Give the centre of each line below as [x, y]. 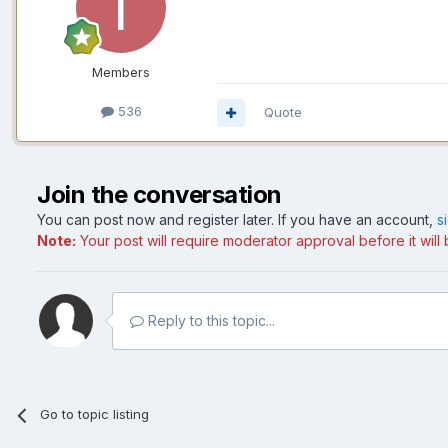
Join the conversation [159, 195]
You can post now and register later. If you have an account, [237, 220]
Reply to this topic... [209, 321]
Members [121, 71]
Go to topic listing [95, 414]
